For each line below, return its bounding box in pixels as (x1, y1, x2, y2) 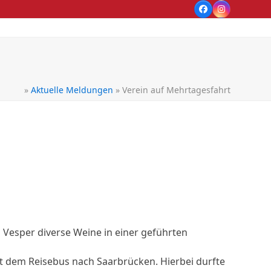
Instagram (220, 6, 263, 18)
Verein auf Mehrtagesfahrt (122, 84, 230, 96)
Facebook (202, 6, 240, 18)
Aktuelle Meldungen (30, 84, 113, 96)
